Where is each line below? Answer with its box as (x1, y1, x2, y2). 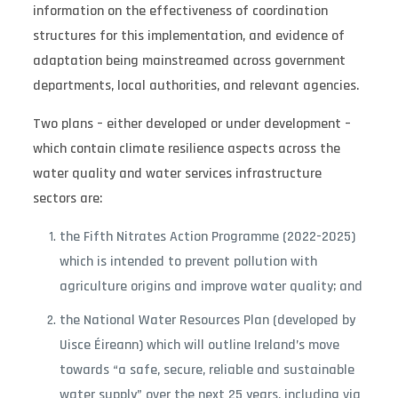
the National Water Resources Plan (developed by (59, 310, 355, 330)
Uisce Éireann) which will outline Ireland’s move (59, 335, 339, 354)
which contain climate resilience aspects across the (32, 139, 340, 158)
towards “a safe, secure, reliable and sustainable (59, 360, 354, 379)
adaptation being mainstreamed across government (32, 51, 346, 70)
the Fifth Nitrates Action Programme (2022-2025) (59, 227, 355, 246)
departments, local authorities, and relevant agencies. (32, 76, 359, 95)
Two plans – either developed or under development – (32, 114, 351, 133)
